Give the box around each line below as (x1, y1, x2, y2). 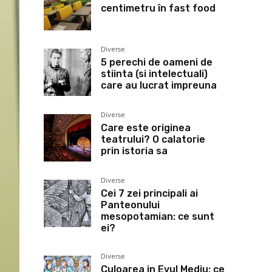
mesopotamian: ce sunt (101, 211, 214, 222)
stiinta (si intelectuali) (101, 68, 208, 80)
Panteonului (101, 199, 160, 211)
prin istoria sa (101, 145, 168, 157)
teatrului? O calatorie (101, 134, 205, 145)
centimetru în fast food (101, 2, 216, 14)
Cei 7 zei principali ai (101, 188, 198, 199)
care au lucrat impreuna (101, 80, 217, 91)
